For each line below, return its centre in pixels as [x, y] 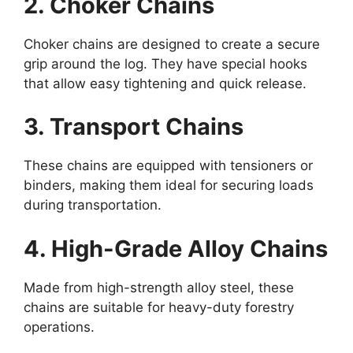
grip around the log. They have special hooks [165, 63]
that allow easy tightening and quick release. [165, 83]
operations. [59, 327]
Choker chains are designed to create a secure [172, 44]
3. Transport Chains [134, 127]
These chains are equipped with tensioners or [168, 166]
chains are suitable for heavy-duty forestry [159, 307]
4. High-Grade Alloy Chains [176, 248]
